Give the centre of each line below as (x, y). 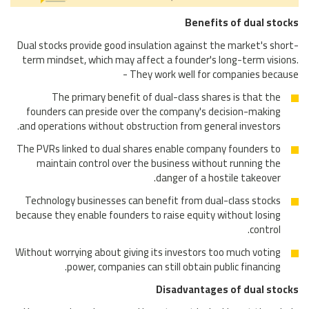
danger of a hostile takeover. (218, 177)
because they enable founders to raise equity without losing (148, 215)
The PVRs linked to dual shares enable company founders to (149, 148)
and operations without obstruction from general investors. (150, 126)
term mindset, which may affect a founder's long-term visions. (160, 59)
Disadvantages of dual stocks (227, 289)
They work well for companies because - (214, 74)
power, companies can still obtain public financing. (174, 266)
